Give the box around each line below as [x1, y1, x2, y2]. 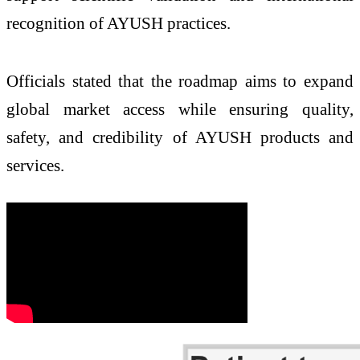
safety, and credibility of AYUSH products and [6, 127, 354, 146]
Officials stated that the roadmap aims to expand [6, 71, 354, 90]
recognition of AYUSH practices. [6, 14, 231, 33]
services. [6, 155, 64, 174]
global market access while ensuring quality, [6, 99, 354, 118]
